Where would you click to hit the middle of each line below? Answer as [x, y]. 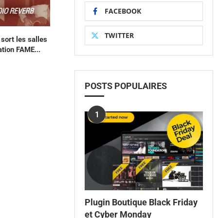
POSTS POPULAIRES [126, 86]
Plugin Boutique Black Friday [141, 202]
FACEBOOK [123, 11]
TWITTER [119, 36]
